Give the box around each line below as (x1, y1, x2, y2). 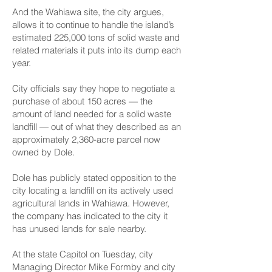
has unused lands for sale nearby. (12, 223, 146, 234)
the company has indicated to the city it (12, 210, 168, 222)
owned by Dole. (12, 146, 75, 158)
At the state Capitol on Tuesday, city (12, 248, 153, 260)
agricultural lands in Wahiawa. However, (12, 197, 169, 209)
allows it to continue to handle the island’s (12, 19, 174, 30)
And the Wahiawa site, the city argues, (12, 6, 164, 18)
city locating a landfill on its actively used (12, 185, 173, 196)
